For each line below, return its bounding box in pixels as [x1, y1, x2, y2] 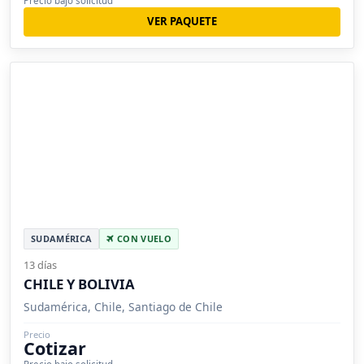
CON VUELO [114, 232, 171, 245]
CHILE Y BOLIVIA [24, 275, 135, 294]
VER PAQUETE [147, 14, 217, 29]
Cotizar [24, 336, 86, 361]
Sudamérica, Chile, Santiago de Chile [24, 299, 223, 315]
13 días [24, 258, 57, 273]
